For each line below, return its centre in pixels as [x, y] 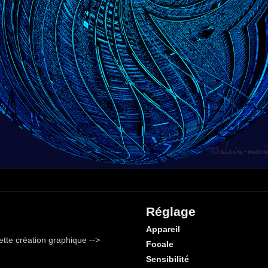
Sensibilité [167, 259]
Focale [160, 244]
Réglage [171, 211]
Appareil [163, 229]
